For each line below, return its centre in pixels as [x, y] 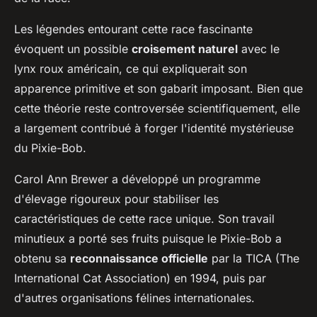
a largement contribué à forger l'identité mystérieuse [154, 128]
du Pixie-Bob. [50, 148]
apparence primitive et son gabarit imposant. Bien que [158, 88]
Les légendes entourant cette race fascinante [133, 29]
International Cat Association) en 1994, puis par [140, 278]
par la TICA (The [254, 258]
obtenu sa [42, 258]
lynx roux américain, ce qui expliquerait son [131, 68]
